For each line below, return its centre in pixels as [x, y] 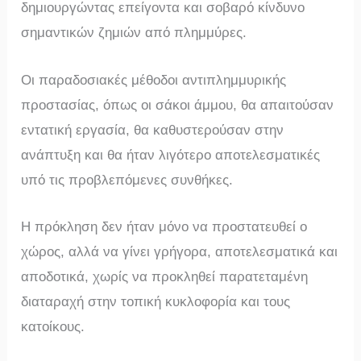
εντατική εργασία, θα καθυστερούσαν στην [153, 130]
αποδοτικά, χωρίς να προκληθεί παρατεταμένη [165, 276]
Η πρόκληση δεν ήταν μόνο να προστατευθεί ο [164, 226]
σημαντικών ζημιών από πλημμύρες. [134, 33]
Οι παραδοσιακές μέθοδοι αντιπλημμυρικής [154, 80]
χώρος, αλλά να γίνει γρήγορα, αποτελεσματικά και [180, 251]
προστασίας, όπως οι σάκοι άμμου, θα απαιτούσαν [178, 105]
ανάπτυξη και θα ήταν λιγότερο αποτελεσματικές [171, 155]
